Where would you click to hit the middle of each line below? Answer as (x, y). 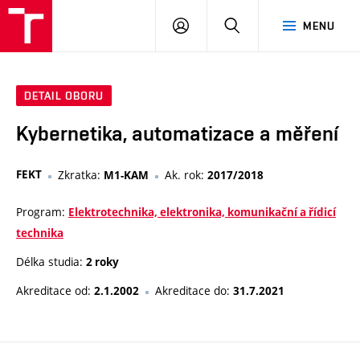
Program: (42, 212)
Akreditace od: (55, 291)
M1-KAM (126, 176)
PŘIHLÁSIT (217, 25)
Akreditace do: (194, 291)
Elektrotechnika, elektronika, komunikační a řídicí (202, 213)
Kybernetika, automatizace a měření (177, 134)
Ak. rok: (186, 175)
